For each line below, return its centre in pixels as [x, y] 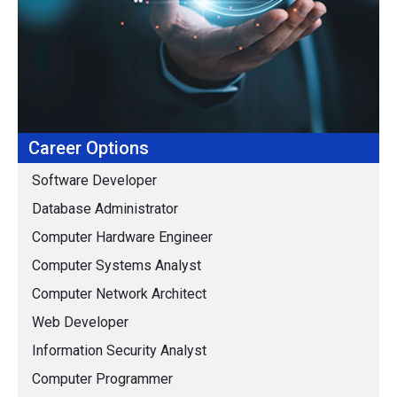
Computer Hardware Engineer [122, 237]
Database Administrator [105, 209]
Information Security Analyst [119, 351]
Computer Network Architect [119, 294]
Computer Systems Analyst [117, 266]
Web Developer [80, 323]
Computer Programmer [102, 379]
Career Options [89, 148]
